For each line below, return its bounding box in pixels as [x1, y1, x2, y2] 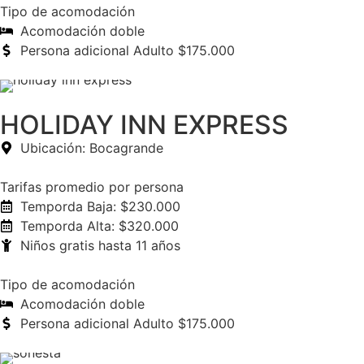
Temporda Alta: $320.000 [20, 218, 179, 234]
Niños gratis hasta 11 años [20, 237, 180, 253]
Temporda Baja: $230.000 [20, 198, 180, 214]
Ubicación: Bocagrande [20, 140, 163, 156]
